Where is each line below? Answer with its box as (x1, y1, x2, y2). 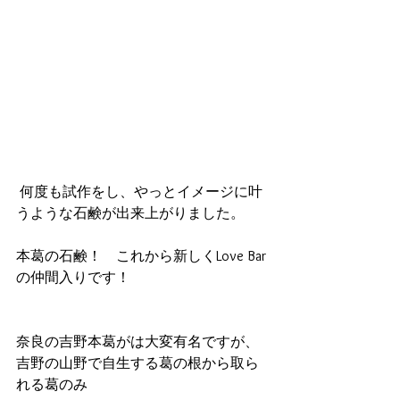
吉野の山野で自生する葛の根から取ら (16, 354, 259, 371)
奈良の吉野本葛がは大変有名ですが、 (16, 332, 259, 350)
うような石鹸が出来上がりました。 (16, 204, 245, 221)
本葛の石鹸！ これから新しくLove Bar (16, 246, 270, 264)
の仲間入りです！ (16, 268, 130, 286)
